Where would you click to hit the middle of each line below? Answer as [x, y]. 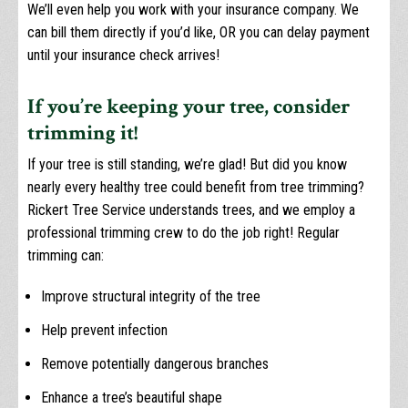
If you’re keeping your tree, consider [189, 107]
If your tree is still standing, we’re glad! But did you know [187, 165]
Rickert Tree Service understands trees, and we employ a [191, 210]
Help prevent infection [104, 331]
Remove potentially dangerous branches [155, 364]
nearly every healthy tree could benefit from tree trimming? [196, 188]
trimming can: [66, 256]
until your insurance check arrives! [123, 56]
